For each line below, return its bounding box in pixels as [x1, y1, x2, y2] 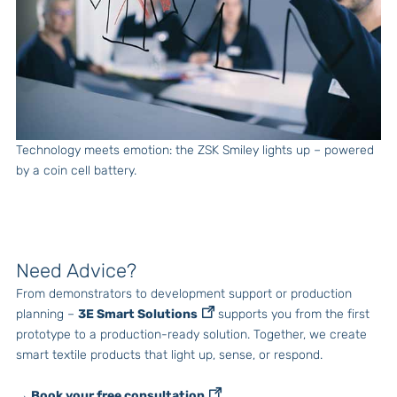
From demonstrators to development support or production [16, 285, 352, 301]
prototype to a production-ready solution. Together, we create [16, 326, 367, 342]
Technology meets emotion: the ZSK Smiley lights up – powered [16, 142, 374, 158]
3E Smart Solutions [78, 306, 198, 322]
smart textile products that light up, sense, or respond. [16, 346, 323, 362]
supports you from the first [214, 306, 370, 322]
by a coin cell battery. [16, 162, 136, 178]
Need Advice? [16, 258, 136, 283]
